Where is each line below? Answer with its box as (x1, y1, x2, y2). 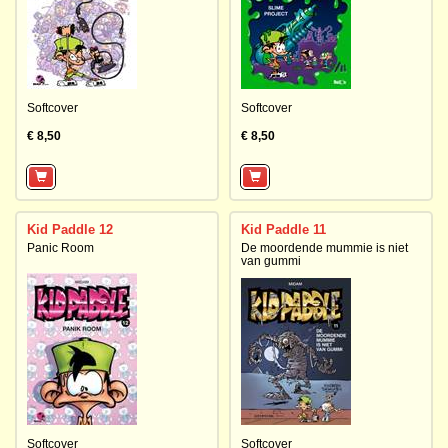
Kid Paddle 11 (241, 222, 326, 237)
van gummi (241, 254, 301, 268)
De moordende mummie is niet (241, 241, 408, 255)
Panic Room (27, 241, 94, 255)
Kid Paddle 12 (27, 222, 113, 237)
